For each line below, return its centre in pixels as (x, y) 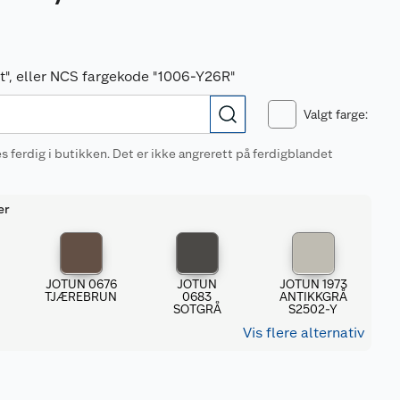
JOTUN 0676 (81, 283)
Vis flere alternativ (304, 332)
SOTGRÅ (197, 308)
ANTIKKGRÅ (313, 296)
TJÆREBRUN (81, 296)
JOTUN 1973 (313, 283)
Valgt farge (334, 114)
